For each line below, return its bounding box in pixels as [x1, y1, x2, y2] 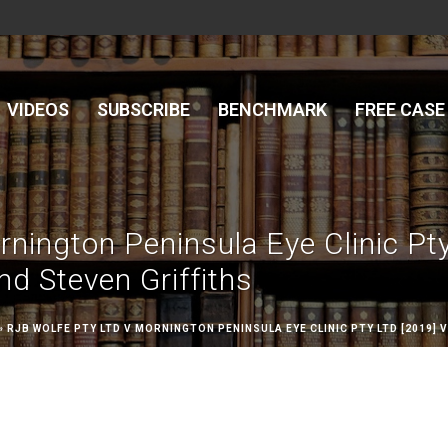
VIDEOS [7, 99, 69, 121]
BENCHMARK [218, 99, 327, 121]
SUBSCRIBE [97, 99, 190, 121]
